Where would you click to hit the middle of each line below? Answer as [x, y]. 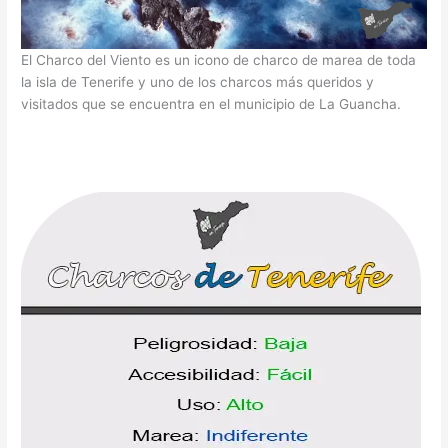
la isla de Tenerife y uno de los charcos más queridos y [198, 82]
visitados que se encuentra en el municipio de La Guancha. [211, 104]
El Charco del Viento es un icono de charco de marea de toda [219, 60]
